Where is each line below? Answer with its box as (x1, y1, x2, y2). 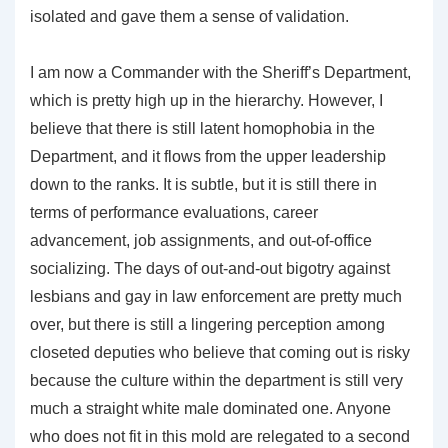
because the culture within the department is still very (30, 371, 403, 389)
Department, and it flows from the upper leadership (30, 147, 386, 165)
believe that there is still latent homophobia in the (30, 119, 375, 137)
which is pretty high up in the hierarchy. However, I (30, 91, 383, 109)
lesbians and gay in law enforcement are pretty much (30, 287, 402, 305)
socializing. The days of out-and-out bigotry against (30, 259, 390, 277)
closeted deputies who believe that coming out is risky (30, 343, 410, 361)
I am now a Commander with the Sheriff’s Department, (30, 63, 411, 81)
